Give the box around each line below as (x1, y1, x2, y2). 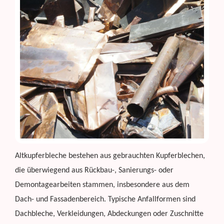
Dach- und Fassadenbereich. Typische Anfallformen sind (15, 195, 195, 203)
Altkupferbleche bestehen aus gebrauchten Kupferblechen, (15, 151, 205, 160)
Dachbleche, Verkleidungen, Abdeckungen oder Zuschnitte (15, 209, 203, 218)
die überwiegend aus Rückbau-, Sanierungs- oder (15, 166, 173, 174)
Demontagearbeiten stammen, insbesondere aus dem (15, 180, 189, 189)
